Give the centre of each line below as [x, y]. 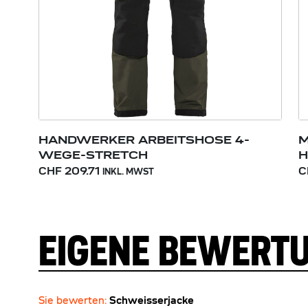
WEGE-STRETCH [93, 155]
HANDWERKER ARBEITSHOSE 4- [144, 140]
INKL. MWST [128, 172]
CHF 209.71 [69, 170]
